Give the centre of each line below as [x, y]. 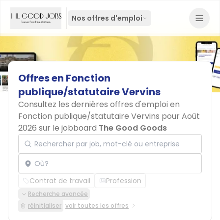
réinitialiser [45, 206]
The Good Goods [133, 128]
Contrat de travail [60, 181]
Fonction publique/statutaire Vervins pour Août [109, 116]
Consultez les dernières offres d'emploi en [99, 104]
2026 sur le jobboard [58, 128]
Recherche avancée [58, 194]
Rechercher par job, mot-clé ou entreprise [94, 134]
